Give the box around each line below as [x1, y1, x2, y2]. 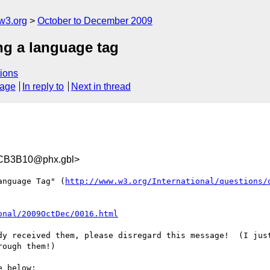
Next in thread [71, 81, 131, 92]
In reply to [22, 81, 64, 92]
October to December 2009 [37, 16, 152, 26]
